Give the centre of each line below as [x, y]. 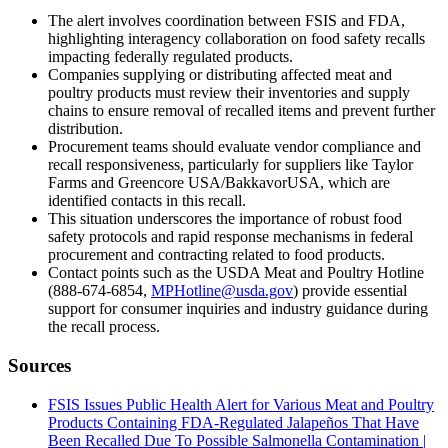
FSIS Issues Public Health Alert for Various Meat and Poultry [241, 404]
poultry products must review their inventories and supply [229, 93]
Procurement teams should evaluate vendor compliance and [234, 147]
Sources [39, 366]
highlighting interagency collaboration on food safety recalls [236, 39]
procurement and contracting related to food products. [216, 255]
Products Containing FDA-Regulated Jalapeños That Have [233, 422]
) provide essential [350, 291]
